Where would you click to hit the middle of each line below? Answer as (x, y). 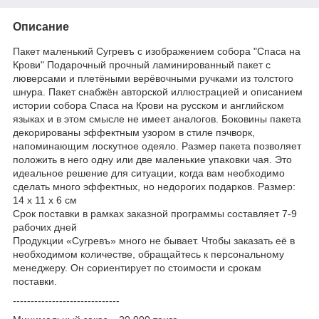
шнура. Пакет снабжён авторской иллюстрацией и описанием (158, 91)
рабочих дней (45, 227)
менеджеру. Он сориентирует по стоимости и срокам (137, 267)
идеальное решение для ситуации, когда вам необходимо (149, 173)
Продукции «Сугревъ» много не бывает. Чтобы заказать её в (154, 240)
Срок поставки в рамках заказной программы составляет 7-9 (155, 213)
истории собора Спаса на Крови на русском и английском (148, 105)
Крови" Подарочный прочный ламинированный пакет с (142, 64)
